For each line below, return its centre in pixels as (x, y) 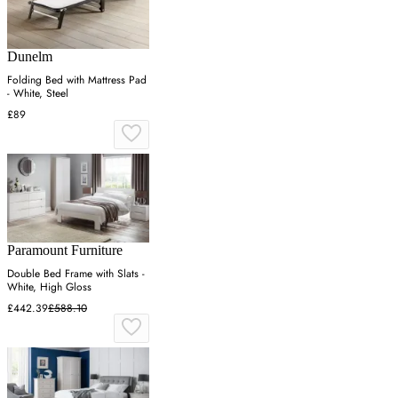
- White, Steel (38, 93)
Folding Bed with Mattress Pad (77, 80)
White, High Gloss (49, 287)
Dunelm (30, 56)
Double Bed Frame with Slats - (76, 273)
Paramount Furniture (65, 250)
